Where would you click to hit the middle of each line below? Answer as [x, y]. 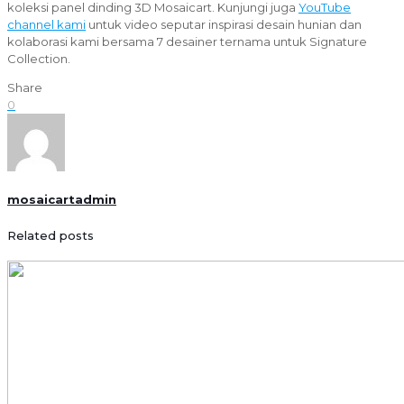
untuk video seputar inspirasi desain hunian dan [224, 24]
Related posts [50, 236]
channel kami [46, 24]
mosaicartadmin [62, 199]
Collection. [39, 58]
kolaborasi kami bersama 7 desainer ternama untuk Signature [187, 41]
